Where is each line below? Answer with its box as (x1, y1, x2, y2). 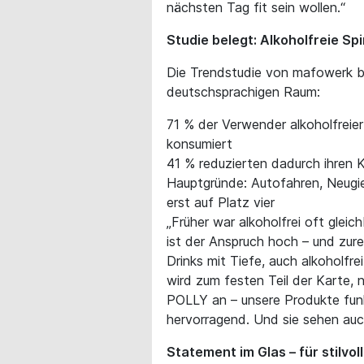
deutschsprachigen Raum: (167, 83, 320, 100)
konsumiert (167, 135, 232, 152)
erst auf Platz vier (167, 193, 275, 210)
